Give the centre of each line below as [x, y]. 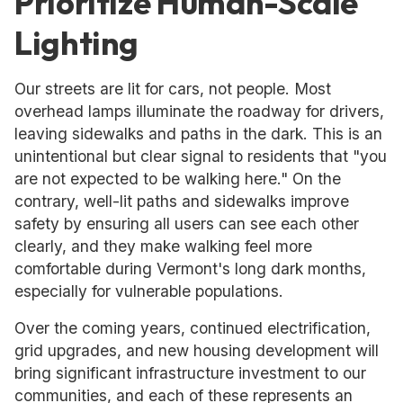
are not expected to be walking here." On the [178, 179]
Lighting [77, 43]
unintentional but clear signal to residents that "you [201, 156]
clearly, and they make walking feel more [163, 246]
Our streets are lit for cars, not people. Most [173, 89]
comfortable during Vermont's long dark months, [190, 269]
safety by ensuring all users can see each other [187, 224]
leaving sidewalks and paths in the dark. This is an [198, 134]
